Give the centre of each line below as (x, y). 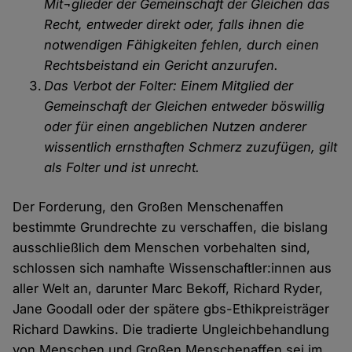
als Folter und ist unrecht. (122, 168)
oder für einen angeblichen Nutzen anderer (176, 127)
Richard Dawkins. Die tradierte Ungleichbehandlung (171, 330)
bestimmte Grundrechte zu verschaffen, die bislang (170, 227)
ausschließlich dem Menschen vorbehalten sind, (162, 248)
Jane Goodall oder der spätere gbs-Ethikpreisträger (171, 309)
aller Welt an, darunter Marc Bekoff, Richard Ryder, (168, 289)
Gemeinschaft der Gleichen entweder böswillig (185, 106)
